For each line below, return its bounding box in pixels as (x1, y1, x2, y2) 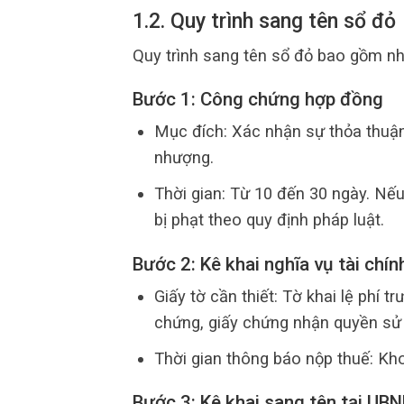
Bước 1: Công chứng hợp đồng (133, 88, 383, 111)
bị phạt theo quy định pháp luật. (153, 210, 384, 230)
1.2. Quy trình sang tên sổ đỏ (133, 9, 396, 34)
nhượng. (153, 148, 214, 168)
